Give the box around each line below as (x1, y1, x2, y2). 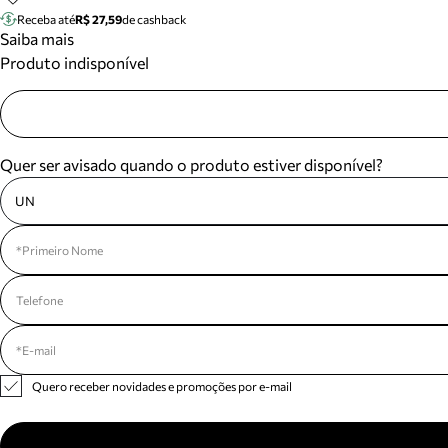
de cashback (122, 12, 188, 26)
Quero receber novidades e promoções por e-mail (32, 379, 292, 393)
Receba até (17, 12, 76, 26)
